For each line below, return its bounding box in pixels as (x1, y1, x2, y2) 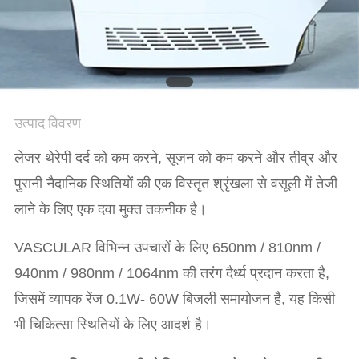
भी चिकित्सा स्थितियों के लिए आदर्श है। (14, 317, 212, 333)
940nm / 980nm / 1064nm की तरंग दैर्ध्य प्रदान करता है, (14, 265, 329, 282)
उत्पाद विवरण (14, 115, 81, 132)
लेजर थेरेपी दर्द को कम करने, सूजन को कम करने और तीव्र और (14, 150, 337, 167)
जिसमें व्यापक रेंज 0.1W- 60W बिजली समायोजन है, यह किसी (14, 291, 335, 308)
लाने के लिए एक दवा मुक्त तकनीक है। (14, 201, 207, 218)
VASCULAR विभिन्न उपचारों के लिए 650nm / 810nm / (14, 240, 321, 256)
